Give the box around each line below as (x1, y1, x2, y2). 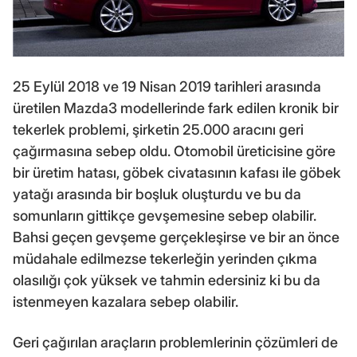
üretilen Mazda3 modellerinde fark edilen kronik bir (13, 100, 339, 117)
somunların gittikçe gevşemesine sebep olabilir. (13, 207, 316, 225)
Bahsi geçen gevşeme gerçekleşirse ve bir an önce (13, 229, 339, 246)
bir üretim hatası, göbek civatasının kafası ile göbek (13, 164, 341, 182)
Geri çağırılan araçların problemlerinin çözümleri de (13, 334, 338, 351)
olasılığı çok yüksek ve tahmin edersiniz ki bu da (13, 272, 320, 289)
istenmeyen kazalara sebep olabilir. (13, 293, 238, 311)
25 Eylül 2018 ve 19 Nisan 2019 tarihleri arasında (13, 78, 321, 96)
